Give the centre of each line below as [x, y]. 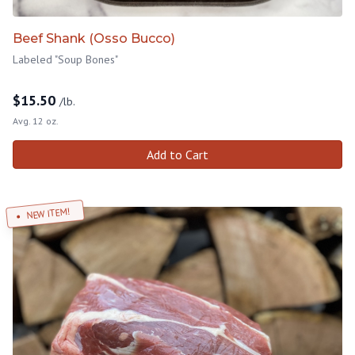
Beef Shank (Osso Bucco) [94, 38]
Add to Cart [177, 154]
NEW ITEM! [48, 213]
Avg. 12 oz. [36, 120]
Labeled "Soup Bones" [65, 59]
